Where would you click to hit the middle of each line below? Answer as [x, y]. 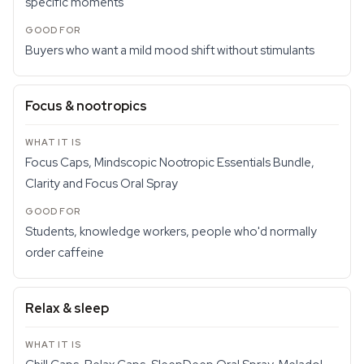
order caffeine [65, 253]
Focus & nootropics [86, 106]
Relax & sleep [67, 308]
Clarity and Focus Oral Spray [102, 184]
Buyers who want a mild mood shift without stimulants [170, 50]
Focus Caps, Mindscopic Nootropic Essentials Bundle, [170, 162]
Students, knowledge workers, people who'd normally [171, 232]
